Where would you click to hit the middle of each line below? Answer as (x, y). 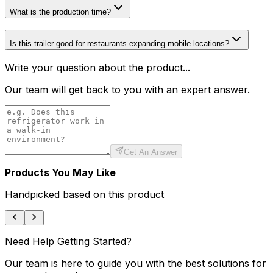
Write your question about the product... (97, 67)
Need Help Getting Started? (68, 242)
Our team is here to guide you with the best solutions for (136, 264)
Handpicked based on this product (84, 195)
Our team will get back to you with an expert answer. (127, 89)
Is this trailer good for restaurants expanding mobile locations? (119, 44)
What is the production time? (60, 12)
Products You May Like (60, 173)
